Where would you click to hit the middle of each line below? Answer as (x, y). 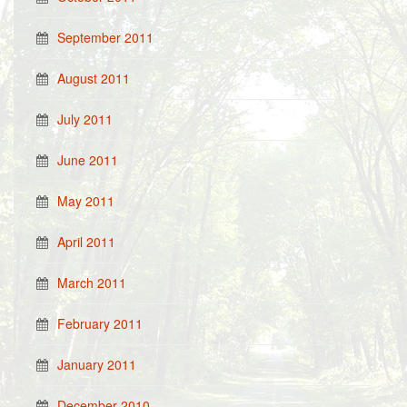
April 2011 (86, 242)
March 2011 (92, 283)
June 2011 (88, 160)
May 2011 (86, 201)
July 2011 (85, 119)
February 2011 (100, 323)
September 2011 (105, 37)
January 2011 (97, 364)
